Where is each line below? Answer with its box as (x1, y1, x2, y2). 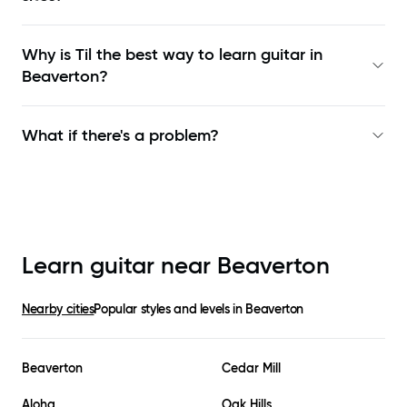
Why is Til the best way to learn (22, 45, 261, 65)
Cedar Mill (222, 360, 281, 377)
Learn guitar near (22, 251, 217, 281)
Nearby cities (22, 301, 94, 318)
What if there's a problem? (22, 125, 219, 146)
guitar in (261, 45, 323, 65)
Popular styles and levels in (94, 301, 246, 318)
